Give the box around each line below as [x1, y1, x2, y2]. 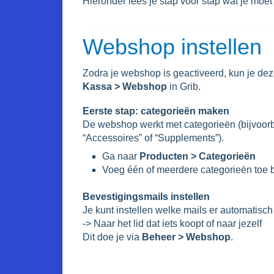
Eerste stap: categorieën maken [83, 106, 229, 116]
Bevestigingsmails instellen [83, 191, 210, 202]
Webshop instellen [83, 34, 262, 59]
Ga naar [102, 151, 139, 161]
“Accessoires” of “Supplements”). [83, 133, 224, 143]
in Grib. [167, 81, 201, 92]
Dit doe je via [83, 232, 142, 242]
